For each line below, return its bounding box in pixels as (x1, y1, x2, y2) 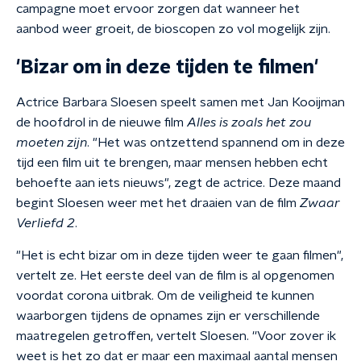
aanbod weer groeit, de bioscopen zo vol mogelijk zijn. (16, 23, 330, 35)
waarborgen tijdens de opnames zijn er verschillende (16, 309, 320, 322)
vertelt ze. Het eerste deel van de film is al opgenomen (16, 269, 334, 282)
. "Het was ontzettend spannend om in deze (87, 136, 345, 149)
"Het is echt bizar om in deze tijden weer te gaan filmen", (16, 249, 343, 262)
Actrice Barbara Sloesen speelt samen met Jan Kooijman (16, 96, 345, 109)
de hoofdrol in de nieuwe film (16, 116, 187, 129)
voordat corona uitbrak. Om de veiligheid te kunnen (16, 289, 314, 302)
